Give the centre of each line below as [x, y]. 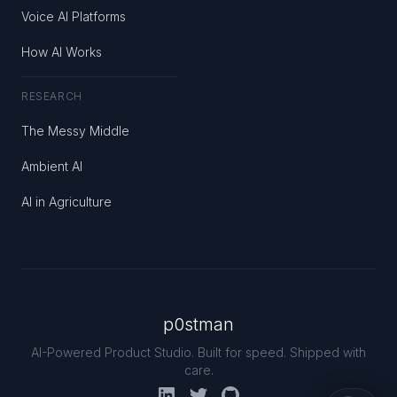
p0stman [198, 324]
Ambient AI [52, 166]
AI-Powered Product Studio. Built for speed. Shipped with [198, 352]
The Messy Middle [75, 131]
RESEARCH [52, 96]
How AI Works [62, 52]
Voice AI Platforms [74, 16]
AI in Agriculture [66, 202]
